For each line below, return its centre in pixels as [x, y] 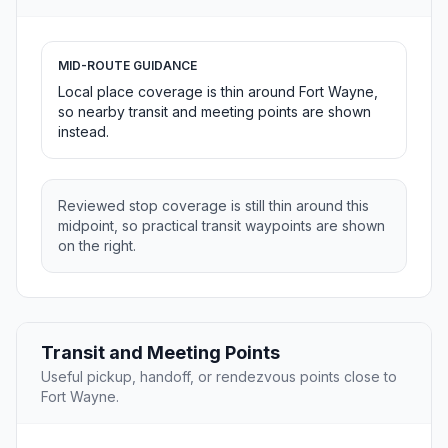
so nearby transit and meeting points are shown [214, 112]
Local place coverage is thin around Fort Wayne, [218, 92]
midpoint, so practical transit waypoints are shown [221, 226]
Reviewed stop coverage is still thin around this [213, 206]
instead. [83, 132]
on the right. [97, 246]
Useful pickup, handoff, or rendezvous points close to [219, 377]
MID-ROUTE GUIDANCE [127, 66]
